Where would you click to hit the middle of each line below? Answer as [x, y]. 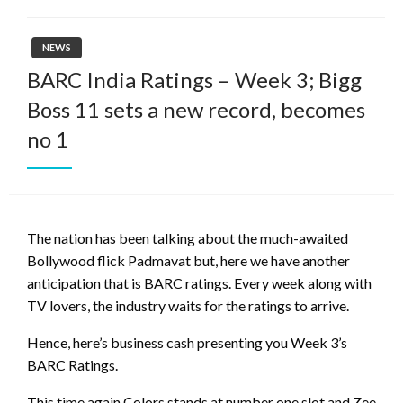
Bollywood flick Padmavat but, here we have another [188, 261]
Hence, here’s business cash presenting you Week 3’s [187, 343]
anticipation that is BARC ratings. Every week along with [199, 283]
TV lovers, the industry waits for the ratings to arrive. [188, 306]
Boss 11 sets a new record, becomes [196, 110]
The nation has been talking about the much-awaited [188, 238]
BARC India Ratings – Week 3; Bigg [194, 80]
